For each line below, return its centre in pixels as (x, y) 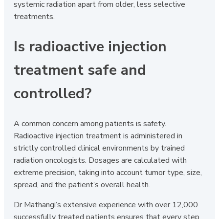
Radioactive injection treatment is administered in (98, 136)
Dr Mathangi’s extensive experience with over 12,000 (106, 205)
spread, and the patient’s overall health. (82, 185)
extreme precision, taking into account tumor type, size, (108, 172)
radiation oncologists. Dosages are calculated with (100, 160)
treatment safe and (80, 70)
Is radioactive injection (90, 46)
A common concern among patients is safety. (90, 123)
